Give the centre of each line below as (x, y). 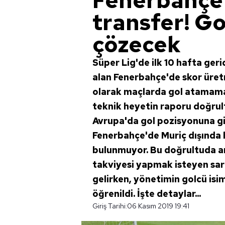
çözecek (137, 44)
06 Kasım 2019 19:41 (158, 206)
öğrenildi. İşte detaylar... (147, 194)
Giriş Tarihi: (110, 206)
